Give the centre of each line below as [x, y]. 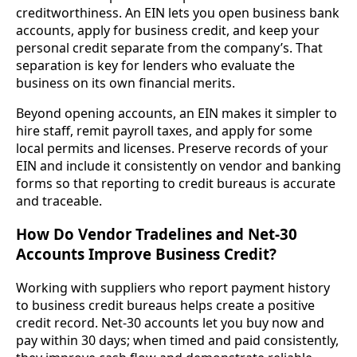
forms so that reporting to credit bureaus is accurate [176, 183]
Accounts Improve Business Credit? [146, 254]
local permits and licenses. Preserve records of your [172, 148]
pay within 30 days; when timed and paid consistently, [177, 340]
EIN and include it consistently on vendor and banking [178, 165]
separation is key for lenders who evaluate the [155, 65]
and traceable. [59, 200]
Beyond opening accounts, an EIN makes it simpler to [177, 113]
